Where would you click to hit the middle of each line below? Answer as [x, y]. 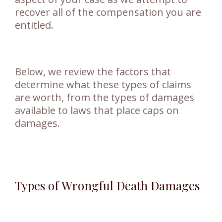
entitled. [34, 25]
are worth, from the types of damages [105, 98]
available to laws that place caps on [97, 111]
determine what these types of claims [103, 85]
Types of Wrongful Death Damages [107, 186]
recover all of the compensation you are [108, 12]
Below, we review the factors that [93, 72]
